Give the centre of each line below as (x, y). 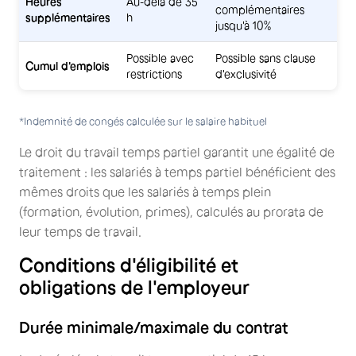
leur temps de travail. (80, 231)
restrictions (154, 74)
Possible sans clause (265, 58)
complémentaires (260, 10)
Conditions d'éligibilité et (129, 265)
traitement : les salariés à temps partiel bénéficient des (177, 172)
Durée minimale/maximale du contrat (153, 327)
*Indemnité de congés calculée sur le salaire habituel (143, 121)
